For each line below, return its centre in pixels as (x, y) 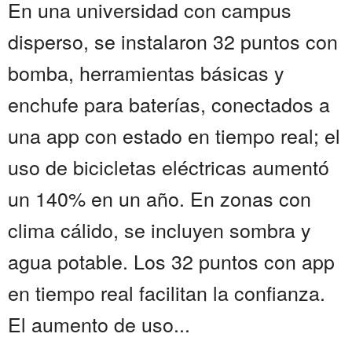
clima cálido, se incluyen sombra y (159, 230)
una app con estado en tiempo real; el (174, 136)
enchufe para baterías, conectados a (169, 104)
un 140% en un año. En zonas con (159, 198)
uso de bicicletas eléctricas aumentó (169, 167)
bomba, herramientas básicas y (146, 73)
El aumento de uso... (99, 324)
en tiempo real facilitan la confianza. (167, 293)
